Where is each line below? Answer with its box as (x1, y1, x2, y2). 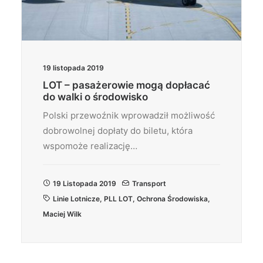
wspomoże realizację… (43, 140, 137, 151)
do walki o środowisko (43, 91, 148, 103)
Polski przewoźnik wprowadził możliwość (43, 110, 215, 121)
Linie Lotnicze (53, 194, 100, 203)
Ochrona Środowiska (137, 194, 208, 203)
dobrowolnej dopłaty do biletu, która (43, 125, 193, 136)
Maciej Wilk (43, 210, 82, 218)
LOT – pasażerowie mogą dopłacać (43, 79, 210, 91)
